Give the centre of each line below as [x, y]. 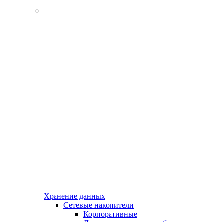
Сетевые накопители [99, 205]
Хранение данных [74, 196]
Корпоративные [110, 214]
